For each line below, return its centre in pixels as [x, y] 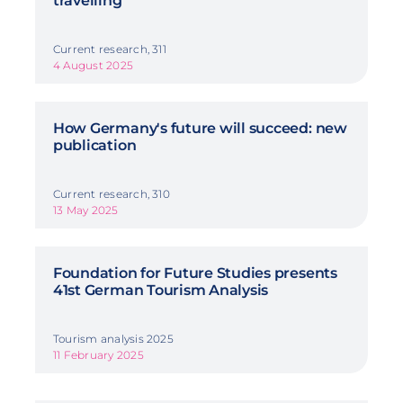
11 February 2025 [98, 354]
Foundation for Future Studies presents [195, 273]
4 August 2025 [93, 65]
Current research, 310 [111, 193]
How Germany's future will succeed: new [200, 128]
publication [94, 145]
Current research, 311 [109, 49]
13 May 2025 [85, 210]
